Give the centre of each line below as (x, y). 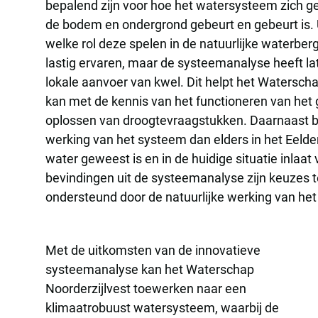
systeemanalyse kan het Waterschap (150, 269)
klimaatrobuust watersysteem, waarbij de (162, 307)
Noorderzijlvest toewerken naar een (146, 288)
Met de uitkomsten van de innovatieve (153, 250)
